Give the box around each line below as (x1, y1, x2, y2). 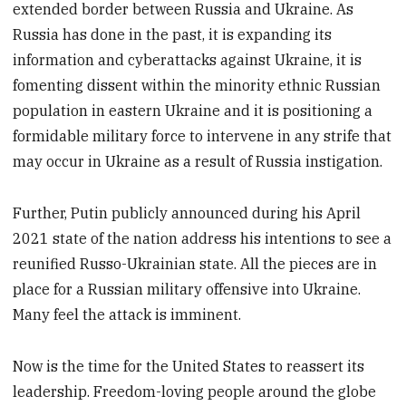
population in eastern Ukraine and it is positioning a (13, 101, 373, 121)
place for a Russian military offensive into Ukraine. (13, 279, 362, 298)
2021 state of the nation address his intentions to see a (13, 228, 392, 247)
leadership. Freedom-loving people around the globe (13, 382, 377, 401)
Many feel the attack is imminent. (13, 304, 242, 324)
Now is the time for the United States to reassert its (13, 356, 365, 375)
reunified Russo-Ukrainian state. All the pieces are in (13, 254, 378, 273)
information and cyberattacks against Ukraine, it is (13, 51, 362, 70)
